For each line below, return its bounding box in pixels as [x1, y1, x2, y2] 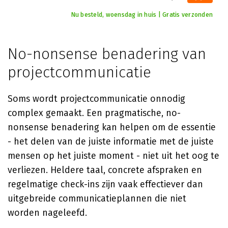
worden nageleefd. [8, 207, 87, 218]
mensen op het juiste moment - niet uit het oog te [8, 150, 219, 161]
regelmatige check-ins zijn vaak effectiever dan [8, 179, 203, 190]
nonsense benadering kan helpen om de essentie [8, 122, 216, 133]
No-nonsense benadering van [8, 45, 206, 63]
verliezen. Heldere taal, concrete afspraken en [8, 164, 202, 176]
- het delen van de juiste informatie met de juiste [8, 136, 214, 147]
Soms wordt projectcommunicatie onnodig [8, 93, 185, 104]
